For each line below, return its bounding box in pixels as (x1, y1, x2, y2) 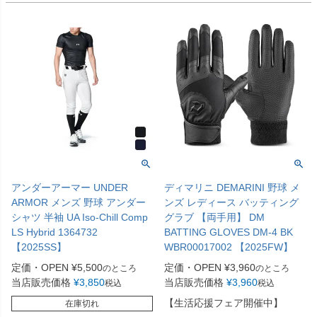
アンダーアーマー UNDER (11, 182, 128, 194)
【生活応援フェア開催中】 (164, 297, 283, 309)
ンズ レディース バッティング (164, 197, 299, 209)
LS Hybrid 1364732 (11, 226, 98, 238)
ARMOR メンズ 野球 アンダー (11, 197, 146, 209)
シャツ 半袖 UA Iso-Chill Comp (11, 212, 148, 224)
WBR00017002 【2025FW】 (164, 241, 293, 253)
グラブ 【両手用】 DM (164, 212, 265, 224)
